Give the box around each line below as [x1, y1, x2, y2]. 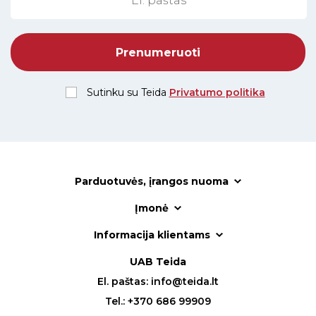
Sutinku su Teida [86, 85, 169, 99]
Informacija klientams [93, 229, 210, 241]
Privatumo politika [169, 85, 265, 99]
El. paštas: [97, 275, 151, 288]
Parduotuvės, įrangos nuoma [75, 175, 229, 188]
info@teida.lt [151, 275, 219, 288]
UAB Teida [130, 255, 186, 268]
